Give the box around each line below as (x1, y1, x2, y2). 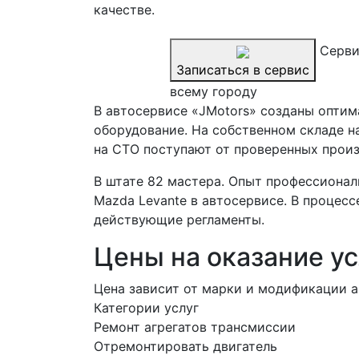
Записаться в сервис (176, 62, 309, 78)
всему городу (170, 83, 257, 99)
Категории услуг (94, 300, 199, 316)
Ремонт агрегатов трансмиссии (94, 319, 296, 335)
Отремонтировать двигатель (94, 338, 277, 354)
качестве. (94, 2, 155, 18)
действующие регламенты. (94, 212, 264, 228)
